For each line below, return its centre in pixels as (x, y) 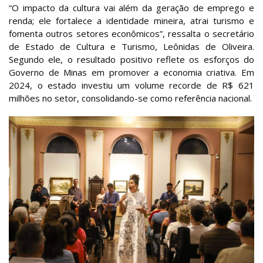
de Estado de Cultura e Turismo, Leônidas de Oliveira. (131, 47)
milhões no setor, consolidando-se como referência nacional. (130, 98)
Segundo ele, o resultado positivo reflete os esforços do (131, 60)
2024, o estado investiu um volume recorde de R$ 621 (131, 85)
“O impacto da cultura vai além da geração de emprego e (131, 8)
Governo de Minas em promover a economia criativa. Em (131, 73)
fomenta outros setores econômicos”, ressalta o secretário (131, 34)
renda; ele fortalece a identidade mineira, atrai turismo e (131, 21)
